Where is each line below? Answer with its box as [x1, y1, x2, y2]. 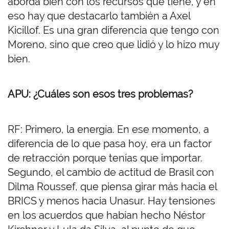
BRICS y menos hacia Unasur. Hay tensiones [8, 195, 215, 208]
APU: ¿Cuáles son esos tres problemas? [8, 88, 193, 101]
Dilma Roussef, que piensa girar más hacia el [8, 180, 217, 193]
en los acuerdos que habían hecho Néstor [8, 209, 205, 222]
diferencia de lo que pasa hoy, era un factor [8, 138, 212, 150]
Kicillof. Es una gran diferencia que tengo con [8, 24, 219, 37]
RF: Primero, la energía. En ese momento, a [8, 123, 209, 136]
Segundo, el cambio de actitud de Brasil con [8, 166, 214, 179]
